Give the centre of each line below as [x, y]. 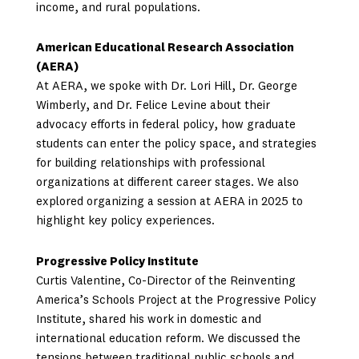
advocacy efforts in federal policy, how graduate [165, 126]
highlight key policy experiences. [125, 222]
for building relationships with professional [150, 164]
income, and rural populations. [118, 9]
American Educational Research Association [165, 49]
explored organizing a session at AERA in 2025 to [169, 203]
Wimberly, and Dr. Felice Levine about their [153, 107]
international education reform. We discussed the [168, 339]
